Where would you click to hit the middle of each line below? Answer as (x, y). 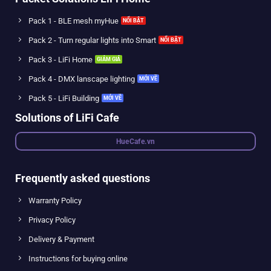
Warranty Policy (55, 201)
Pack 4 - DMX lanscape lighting (82, 79)
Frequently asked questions (82, 178)
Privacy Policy (52, 220)
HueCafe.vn (135, 142)
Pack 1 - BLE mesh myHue (74, 21)
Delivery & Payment (62, 240)
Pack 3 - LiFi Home (61, 60)
